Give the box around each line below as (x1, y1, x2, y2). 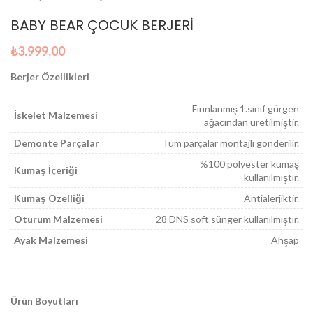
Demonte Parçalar (14, 137, 99, 150)
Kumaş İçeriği (14, 164, 78, 177)
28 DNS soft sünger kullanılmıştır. (156, 213, 299, 226)
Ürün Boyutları (10, 295, 78, 307)
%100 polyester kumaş (200, 158, 299, 170)
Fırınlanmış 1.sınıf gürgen (192, 103, 299, 115)
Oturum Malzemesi (14, 213, 103, 226)
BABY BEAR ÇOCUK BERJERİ (10, 15, 194, 36)
